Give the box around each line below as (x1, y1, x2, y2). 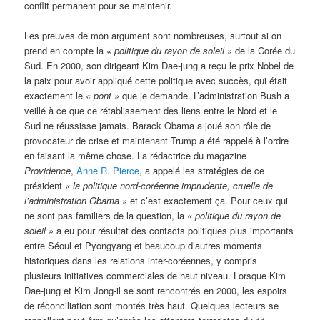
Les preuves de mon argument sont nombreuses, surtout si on (24, 29, 282, 43)
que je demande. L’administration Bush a (119, 89, 290, 103)
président (24, 179, 66, 193)
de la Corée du (232, 44, 296, 58)
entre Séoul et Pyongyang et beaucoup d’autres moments (24, 239, 263, 253)
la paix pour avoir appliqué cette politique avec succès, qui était (24, 74, 288, 88)
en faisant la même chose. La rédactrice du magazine (24, 149, 247, 163)
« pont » (86, 89, 120, 103)
